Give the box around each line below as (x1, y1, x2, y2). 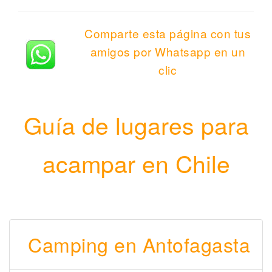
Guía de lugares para (23, 107, 249, 142)
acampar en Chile (42, 146, 230, 180)
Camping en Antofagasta (28, 230, 250, 259)
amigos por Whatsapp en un (90, 43, 245, 60)
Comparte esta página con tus (84, 25, 251, 42)
